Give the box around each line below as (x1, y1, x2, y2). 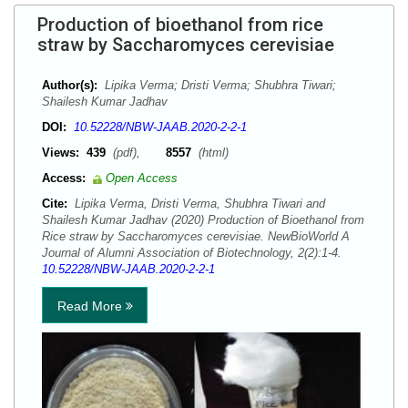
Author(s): (42, 78, 97, 92)
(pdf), (109, 146, 166, 159)
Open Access (106, 171, 178, 185)
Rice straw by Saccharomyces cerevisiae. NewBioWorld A (42, 229, 350, 243)
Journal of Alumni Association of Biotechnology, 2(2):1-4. (42, 246, 349, 260)
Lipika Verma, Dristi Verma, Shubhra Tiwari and (71, 197, 325, 210)
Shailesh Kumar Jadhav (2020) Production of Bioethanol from (42, 213, 364, 227)
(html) (195, 146, 229, 159)
